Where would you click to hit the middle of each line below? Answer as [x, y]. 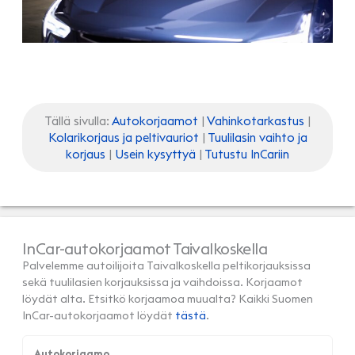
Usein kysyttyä [155, 155]
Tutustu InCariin [247, 155]
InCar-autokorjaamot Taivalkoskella [145, 249]
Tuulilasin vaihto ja [257, 138]
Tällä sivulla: [78, 121]
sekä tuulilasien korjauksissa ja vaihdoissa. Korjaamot [162, 282]
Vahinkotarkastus [256, 121]
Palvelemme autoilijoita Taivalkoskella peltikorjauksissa [166, 266]
